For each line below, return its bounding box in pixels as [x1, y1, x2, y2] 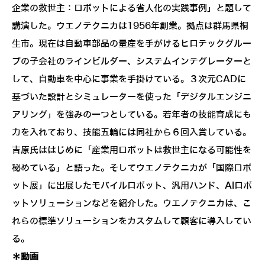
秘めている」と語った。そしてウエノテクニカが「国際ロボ [12, 163, 251, 173]
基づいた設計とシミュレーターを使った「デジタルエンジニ [12, 92, 251, 102]
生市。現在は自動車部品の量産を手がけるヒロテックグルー [12, 38, 251, 49]
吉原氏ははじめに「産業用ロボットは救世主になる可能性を [12, 145, 251, 155]
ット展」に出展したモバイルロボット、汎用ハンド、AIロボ [12, 180, 252, 190]
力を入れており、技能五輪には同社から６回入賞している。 [12, 127, 251, 137]
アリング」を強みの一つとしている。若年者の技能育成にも [12, 109, 251, 119]
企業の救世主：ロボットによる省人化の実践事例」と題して [12, 3, 251, 13]
